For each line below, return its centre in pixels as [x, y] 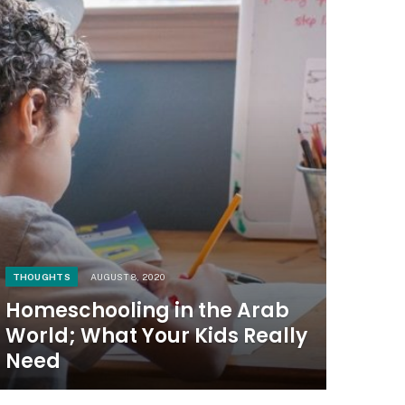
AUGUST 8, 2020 [127, 276]
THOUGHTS [41, 276]
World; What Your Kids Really [156, 335]
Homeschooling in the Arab [147, 310]
